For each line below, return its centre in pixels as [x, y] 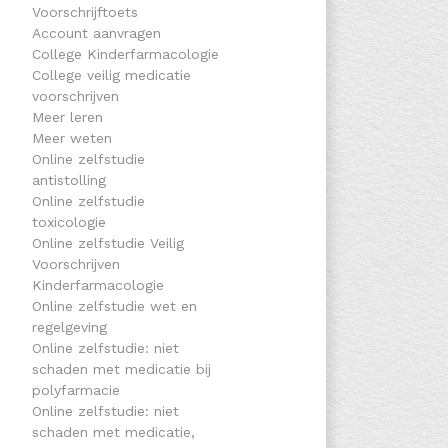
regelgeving [69, 327]
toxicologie [68, 222]
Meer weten [71, 138]
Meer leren [67, 117]
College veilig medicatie [111, 75]
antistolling [68, 180]
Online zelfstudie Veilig [107, 243]
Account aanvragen [96, 33]
